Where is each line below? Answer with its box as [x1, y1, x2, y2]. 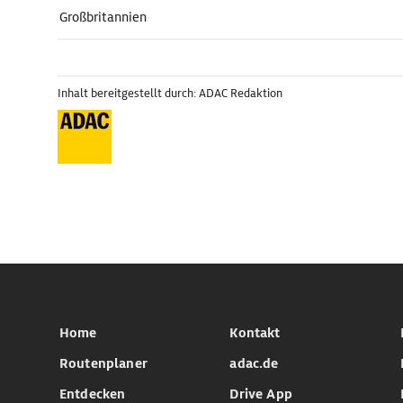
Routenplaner [59, 355, 148, 372]
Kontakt [229, 325, 281, 341]
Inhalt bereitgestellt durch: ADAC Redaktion [58, 85, 282, 101]
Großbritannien [59, 9, 147, 25]
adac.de [229, 355, 279, 372]
